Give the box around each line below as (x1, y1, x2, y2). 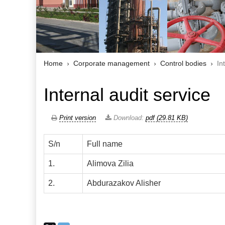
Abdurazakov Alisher (87, 179, 161, 187)
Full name (87, 140, 123, 148)
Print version (59, 114, 96, 122)
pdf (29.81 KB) (146, 114, 188, 122)
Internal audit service (44, 84, 210, 105)
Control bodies (160, 60, 206, 67)
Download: (111, 114, 146, 122)
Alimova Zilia (87, 159, 134, 168)
